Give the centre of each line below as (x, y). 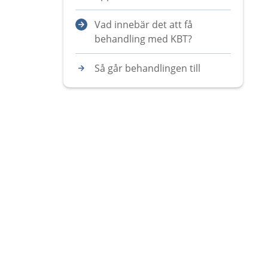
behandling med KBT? (143, 39)
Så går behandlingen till (147, 68)
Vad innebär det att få (144, 25)
